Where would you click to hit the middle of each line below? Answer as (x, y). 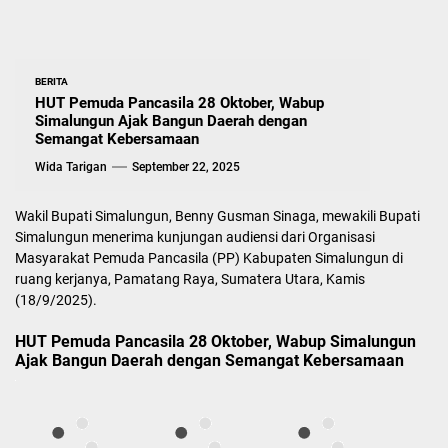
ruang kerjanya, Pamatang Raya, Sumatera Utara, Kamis (190, 278)
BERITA (51, 81)
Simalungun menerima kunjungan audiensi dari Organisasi (195, 236)
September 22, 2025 (186, 166)
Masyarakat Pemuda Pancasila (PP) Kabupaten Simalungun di (209, 257)
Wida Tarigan (71, 166)
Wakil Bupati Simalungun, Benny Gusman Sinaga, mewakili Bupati (217, 215)
